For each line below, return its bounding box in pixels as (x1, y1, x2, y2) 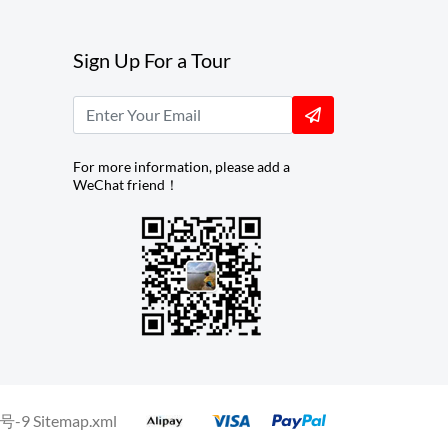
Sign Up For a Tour (73, 48, 231, 72)
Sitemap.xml (33, 411, 117, 431)
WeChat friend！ (73, 176, 179, 193)
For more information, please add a (73, 158, 290, 175)
